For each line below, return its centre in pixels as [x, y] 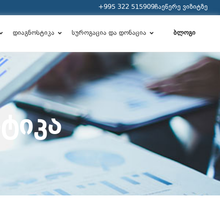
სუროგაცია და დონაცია [109, 33]
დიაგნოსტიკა [33, 33]
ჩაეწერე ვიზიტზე [181, 7]
